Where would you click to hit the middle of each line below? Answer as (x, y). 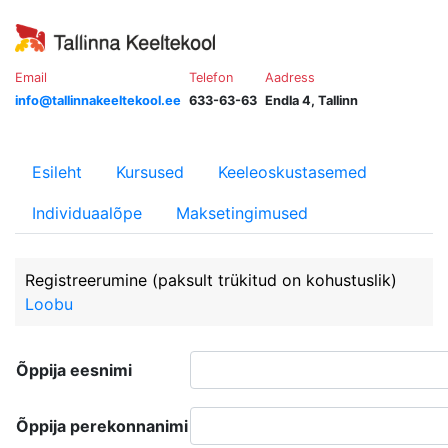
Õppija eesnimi (74, 370)
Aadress (290, 77)
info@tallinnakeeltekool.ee (98, 100)
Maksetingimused (242, 213)
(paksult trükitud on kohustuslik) (274, 280)
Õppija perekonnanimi (102, 426)
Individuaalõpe (87, 213)
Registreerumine (88, 280)
